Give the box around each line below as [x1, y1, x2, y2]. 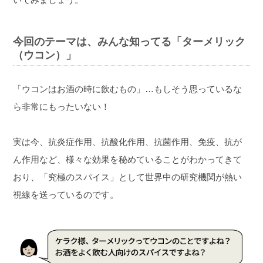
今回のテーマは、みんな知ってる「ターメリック [13, 35, 246, 48]
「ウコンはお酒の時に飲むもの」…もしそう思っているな [13, 83, 242, 94]
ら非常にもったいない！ [13, 101, 110, 112]
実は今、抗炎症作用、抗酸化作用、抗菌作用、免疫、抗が [13, 136, 242, 147]
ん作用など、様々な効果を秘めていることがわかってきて [13, 154, 242, 164]
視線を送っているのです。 [13, 189, 119, 200]
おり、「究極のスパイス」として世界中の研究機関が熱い [13, 171, 242, 182]
